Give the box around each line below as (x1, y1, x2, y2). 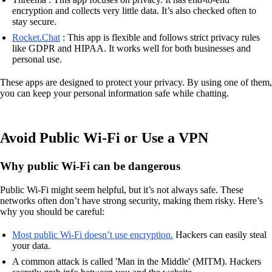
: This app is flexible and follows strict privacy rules (60, 32, 260, 43)
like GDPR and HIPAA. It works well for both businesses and (12, 43, 251, 54)
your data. (12, 240, 50, 251)
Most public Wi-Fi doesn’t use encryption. (12, 229, 173, 240)
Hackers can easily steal (173, 229, 267, 240)
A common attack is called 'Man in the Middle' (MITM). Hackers (12, 256, 261, 267)
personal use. (12, 54, 62, 65)
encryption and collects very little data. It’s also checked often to (12, 5, 256, 16)
